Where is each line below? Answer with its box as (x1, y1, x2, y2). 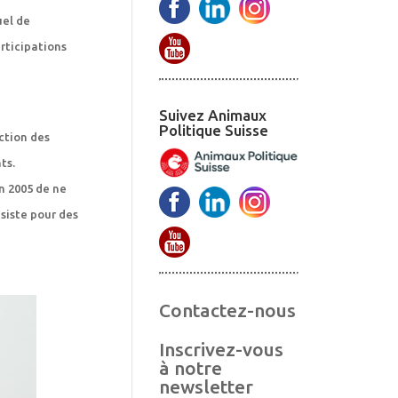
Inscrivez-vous (159, 338, 284, 361)
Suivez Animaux (159, 107, 267, 124)
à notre (159, 357, 223, 379)
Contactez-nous (159, 299, 297, 322)
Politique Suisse (159, 122, 269, 139)
